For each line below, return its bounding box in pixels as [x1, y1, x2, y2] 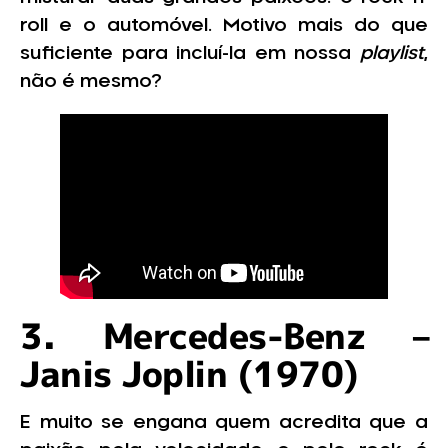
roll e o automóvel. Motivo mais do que [20, 17, 428, 36]
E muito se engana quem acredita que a [20, 413, 428, 432]
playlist [360, 45, 424, 64]
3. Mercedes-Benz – [20, 310, 428, 360]
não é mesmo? [20, 73, 162, 92]
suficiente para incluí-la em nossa [20, 45, 360, 64]
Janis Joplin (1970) [20, 348, 359, 398]
